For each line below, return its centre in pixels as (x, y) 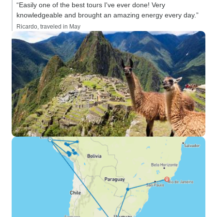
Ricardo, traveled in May (48, 27)
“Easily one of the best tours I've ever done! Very (91, 5)
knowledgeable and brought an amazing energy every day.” (108, 15)
